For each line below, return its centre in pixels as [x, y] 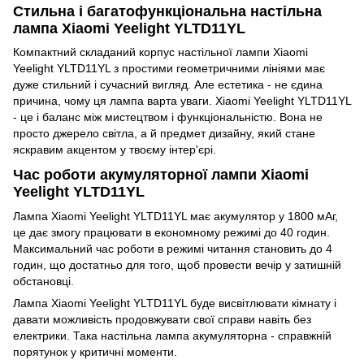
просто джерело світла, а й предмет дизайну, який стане [164, 133]
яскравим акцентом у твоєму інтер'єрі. [115, 149]
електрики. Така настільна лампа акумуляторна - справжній [172, 335]
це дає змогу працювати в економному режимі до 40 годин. [171, 232]
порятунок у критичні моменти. [95, 351]
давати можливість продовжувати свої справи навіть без [162, 319]
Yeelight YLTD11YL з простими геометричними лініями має [169, 68]
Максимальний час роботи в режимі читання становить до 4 [173, 248]
